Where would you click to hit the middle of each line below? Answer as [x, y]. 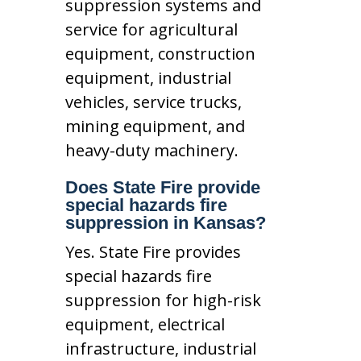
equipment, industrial [148, 77]
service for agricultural [151, 29]
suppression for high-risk [163, 300]
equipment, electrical [145, 324]
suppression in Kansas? [165, 222]
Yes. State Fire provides [153, 251]
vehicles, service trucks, [153, 102]
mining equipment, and [155, 126]
